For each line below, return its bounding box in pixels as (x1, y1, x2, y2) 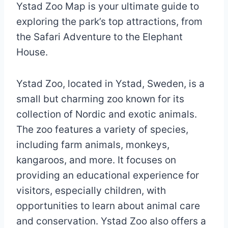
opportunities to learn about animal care (16, 200, 200, 212)
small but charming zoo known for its (16, 93, 184, 105)
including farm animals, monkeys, (16, 139, 169, 151)
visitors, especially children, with (16, 185, 166, 197)
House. (16, 46, 48, 59)
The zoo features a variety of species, (16, 124, 188, 136)
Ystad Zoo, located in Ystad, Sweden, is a (16, 78, 205, 90)
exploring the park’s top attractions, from (16, 16, 203, 28)
